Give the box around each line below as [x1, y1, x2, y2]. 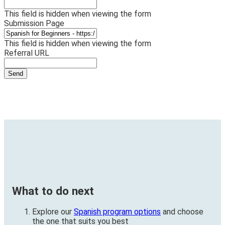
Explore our [32, 207, 74, 217]
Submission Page [4, 19, 64, 29]
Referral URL [4, 48, 49, 58]
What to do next [12, 184, 94, 198]
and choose [161, 207, 203, 217]
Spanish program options [74, 207, 161, 217]
